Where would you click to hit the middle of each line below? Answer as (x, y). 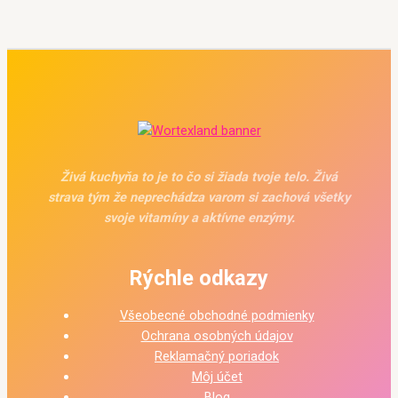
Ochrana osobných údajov (217, 336)
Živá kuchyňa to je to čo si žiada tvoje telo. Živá (199, 177)
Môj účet (217, 377)
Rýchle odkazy (199, 278)
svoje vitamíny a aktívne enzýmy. (199, 218)
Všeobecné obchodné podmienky (217, 316)
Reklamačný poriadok (217, 357)
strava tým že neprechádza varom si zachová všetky (199, 198)
